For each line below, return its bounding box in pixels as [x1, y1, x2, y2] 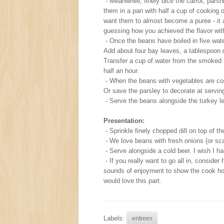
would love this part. [103, 176, 161, 184]
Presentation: [103, 116, 144, 124]
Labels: [103, 214, 126, 222]
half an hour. [103, 66, 139, 74]
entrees [131, 214, 152, 221]
